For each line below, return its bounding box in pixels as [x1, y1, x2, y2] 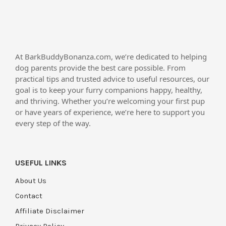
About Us [15, 176, 46, 185]
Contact [15, 191, 42, 200]
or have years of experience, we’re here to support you [15, 107, 205, 117]
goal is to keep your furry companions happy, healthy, [15, 85, 202, 95]
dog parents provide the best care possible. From [15, 63, 186, 73]
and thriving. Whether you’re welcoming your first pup [15, 96, 205, 106]
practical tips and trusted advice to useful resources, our [15, 74, 209, 84]
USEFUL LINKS [15, 158, 67, 167]
